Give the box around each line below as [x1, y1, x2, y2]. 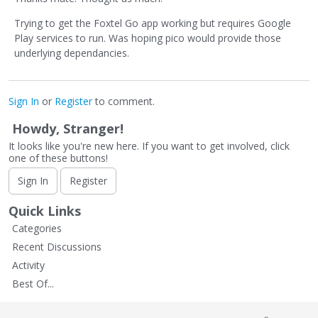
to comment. [92, 94, 155, 109]
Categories [12, 221, 62, 236]
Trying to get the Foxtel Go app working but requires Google [14, 16, 291, 31]
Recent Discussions [12, 240, 102, 254]
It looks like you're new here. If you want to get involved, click [9, 139, 290, 153]
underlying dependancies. [14, 46, 129, 60]
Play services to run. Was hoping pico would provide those [14, 31, 281, 45]
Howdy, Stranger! [12, 120, 124, 138]
